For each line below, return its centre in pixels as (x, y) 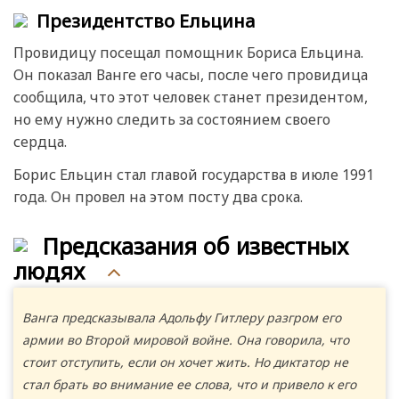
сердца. (40, 142)
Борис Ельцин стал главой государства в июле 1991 (194, 175)
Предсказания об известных (195, 246)
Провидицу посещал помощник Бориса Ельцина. (188, 53)
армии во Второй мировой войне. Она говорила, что (186, 339)
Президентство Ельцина (146, 20)
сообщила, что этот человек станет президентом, (191, 98)
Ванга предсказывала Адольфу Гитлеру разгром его (182, 317)
